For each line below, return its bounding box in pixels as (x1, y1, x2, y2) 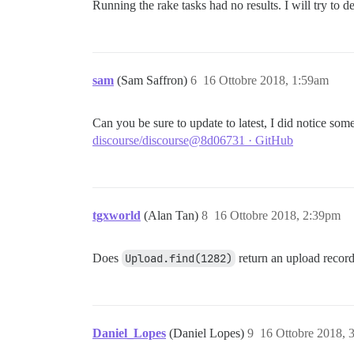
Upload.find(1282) (125, 251, 232, 265)
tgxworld (92, 209, 141, 222)
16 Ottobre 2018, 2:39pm (214, 209, 341, 222)
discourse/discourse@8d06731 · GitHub (92, 134, 293, 147)
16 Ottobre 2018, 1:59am (203, 73, 329, 87)
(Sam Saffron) (117, 73, 190, 87)
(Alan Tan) (144, 209, 201, 222)
